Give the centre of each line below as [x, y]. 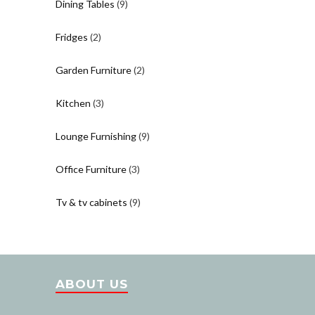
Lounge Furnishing [96, 136]
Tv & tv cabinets [91, 202]
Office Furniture [91, 169]
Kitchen [73, 103]
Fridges [72, 37]
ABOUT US [92, 284]
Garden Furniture [94, 70]
